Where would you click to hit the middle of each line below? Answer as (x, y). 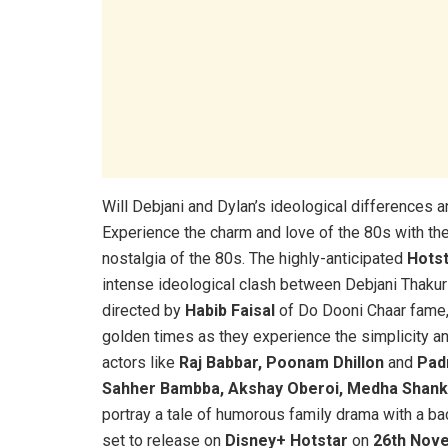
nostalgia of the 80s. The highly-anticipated (254, 258)
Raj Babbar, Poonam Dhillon (281, 362)
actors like (140, 362)
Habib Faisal (230, 310)
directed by (143, 310)
